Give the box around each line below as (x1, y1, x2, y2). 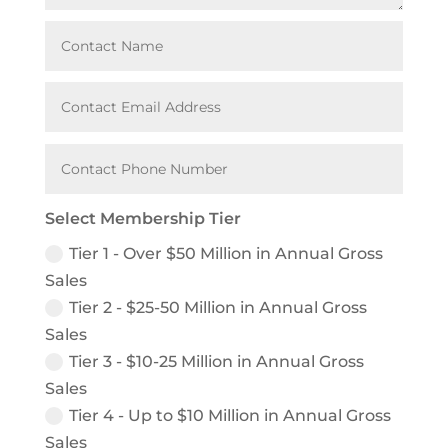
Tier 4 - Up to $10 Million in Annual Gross (69, 405, 392, 425)
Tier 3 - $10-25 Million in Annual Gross (69, 351, 365, 371)
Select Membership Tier (45, 208, 242, 228)
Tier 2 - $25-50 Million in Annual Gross (69, 297, 368, 317)
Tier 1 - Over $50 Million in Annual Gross (69, 243, 384, 263)
